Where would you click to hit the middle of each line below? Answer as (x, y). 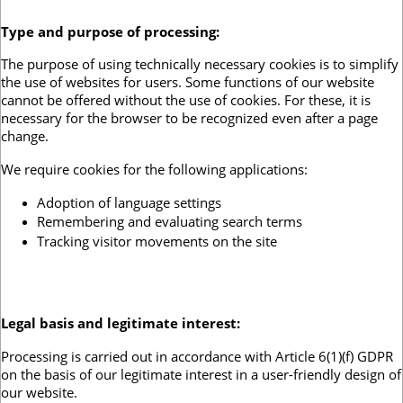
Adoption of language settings (129, 202)
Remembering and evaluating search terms (170, 221)
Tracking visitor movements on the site (157, 241)
